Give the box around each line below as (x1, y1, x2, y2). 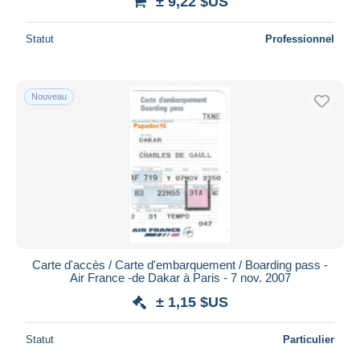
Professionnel (265, 32, 334, 45)
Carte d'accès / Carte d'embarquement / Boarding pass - (32, 257, 328, 272)
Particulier (283, 333, 334, 346)
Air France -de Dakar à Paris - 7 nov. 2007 (69, 270, 291, 284)
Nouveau (31, 91, 67, 101)
